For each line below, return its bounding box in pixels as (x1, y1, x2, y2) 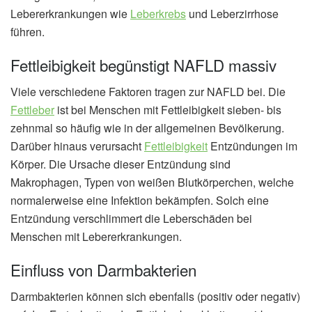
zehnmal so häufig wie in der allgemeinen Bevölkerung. (10, 120, 284, 136)
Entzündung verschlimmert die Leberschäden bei (10, 210, 252, 226)
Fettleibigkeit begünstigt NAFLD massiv (10, 53, 276, 76)
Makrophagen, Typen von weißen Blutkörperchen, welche (10, 174, 294, 190)
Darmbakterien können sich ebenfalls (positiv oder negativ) (10, 288, 300, 304)
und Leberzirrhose (186, 6, 279, 22)
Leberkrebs (130, 6, 186, 22)
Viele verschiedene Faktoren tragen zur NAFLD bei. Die (10, 84, 286, 100)
